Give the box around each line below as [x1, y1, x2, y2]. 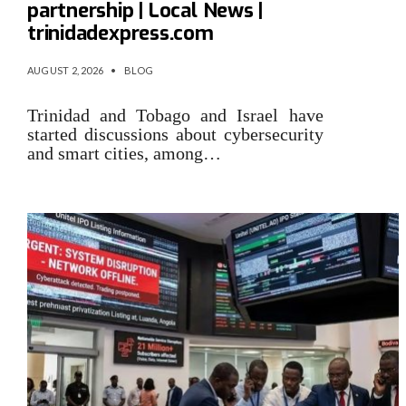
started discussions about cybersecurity [27, 124, 324, 145]
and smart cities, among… [27, 143, 221, 164]
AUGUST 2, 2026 [27, 64, 104, 77]
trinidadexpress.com [27, 20, 214, 47]
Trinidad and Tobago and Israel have [27, 105, 324, 126]
